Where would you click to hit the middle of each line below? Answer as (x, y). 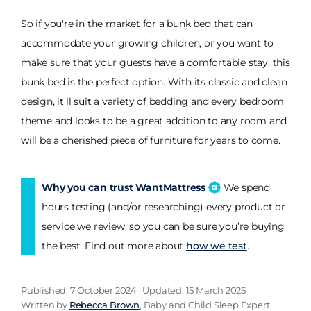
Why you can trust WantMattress (125, 187)
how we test (217, 245)
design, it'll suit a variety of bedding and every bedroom (152, 101)
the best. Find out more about (114, 245)
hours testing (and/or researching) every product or (163, 207)
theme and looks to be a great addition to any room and (154, 120)
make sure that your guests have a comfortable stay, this (155, 62)
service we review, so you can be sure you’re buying (163, 226)
